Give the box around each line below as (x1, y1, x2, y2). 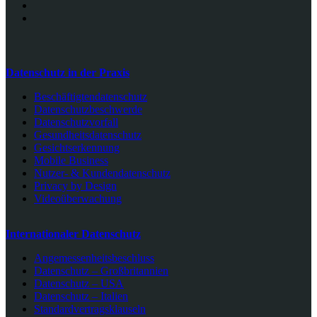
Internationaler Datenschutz (6, 227, 141, 240)
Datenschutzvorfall (34, 115, 118, 128)
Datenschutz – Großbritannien (34, 264, 168, 277)
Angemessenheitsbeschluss (34, 251, 154, 264)
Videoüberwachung (34, 192, 122, 204)
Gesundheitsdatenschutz (34, 128, 142, 141)
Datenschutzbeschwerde (34, 103, 142, 115)
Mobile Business (34, 154, 108, 166)
